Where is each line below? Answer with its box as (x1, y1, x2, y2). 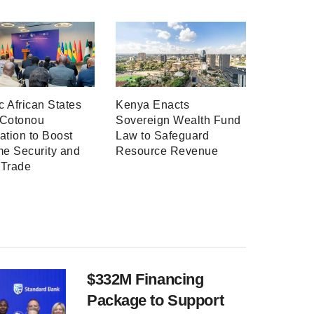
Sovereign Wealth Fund (116, 114, 241, 127)
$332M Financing (87, 271, 204, 289)
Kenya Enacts (116, 99, 190, 111)
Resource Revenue (116, 145, 219, 158)
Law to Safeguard (116, 130, 210, 142)
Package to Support (87, 292, 224, 310)
